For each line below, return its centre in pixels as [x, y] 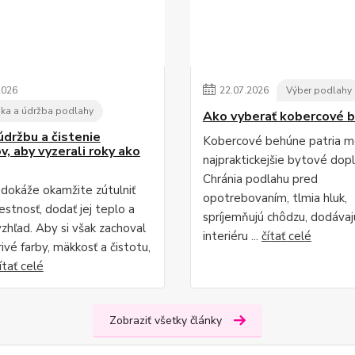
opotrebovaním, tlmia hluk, [275, 198]
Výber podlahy [319, 90]
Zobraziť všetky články [166, 320]
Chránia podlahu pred [260, 179]
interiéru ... [232, 236]
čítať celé [286, 236]
